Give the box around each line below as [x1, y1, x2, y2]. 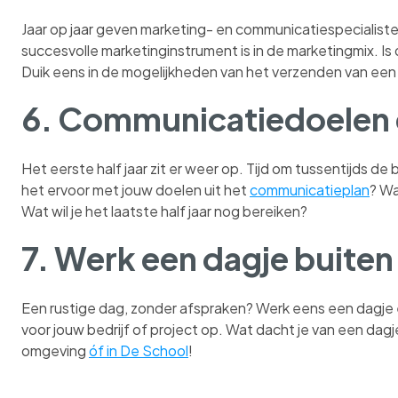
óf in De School [89, 340, 188, 360]
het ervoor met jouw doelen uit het [21, 180, 250, 200]
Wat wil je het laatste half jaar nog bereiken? [21, 202, 307, 221]
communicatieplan [250, 180, 370, 200]
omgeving [21, 340, 89, 360]
